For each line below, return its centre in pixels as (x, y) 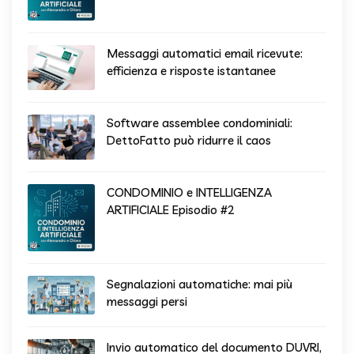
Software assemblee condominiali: (200, 123)
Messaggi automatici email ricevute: (205, 54)
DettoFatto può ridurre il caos (189, 141)
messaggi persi (147, 302)
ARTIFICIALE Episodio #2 (171, 210)
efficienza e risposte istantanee (191, 71)
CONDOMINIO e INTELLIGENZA (189, 193)
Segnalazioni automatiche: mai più (200, 284)
